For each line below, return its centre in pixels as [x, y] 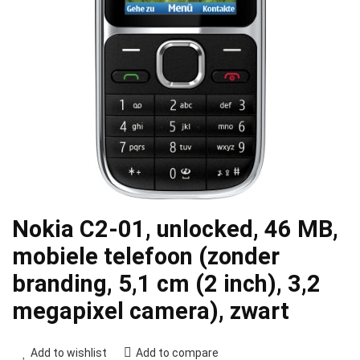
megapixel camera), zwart [151, 311]
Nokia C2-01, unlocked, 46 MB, [175, 229]
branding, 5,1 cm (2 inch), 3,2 [166, 284]
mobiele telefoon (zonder [146, 256]
